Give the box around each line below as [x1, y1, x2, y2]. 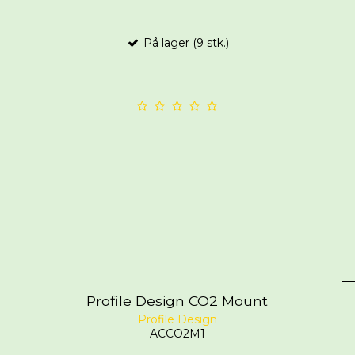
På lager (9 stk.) [139, 36, 229, 51]
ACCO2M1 [149, 326, 205, 341]
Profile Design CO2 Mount [86, 292, 269, 310]
